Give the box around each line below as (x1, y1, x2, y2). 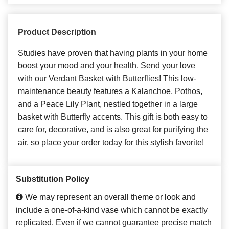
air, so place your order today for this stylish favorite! (18, 138, 204, 147)
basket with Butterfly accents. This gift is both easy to (18, 112, 208, 122)
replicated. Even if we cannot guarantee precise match (16, 218, 212, 227)
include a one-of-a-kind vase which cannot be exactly (16, 205, 208, 215)
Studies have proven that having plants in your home (18, 49, 208, 58)
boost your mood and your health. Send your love (18, 61, 195, 71)
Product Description (18, 28, 96, 37)
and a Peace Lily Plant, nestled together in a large (18, 100, 198, 109)
